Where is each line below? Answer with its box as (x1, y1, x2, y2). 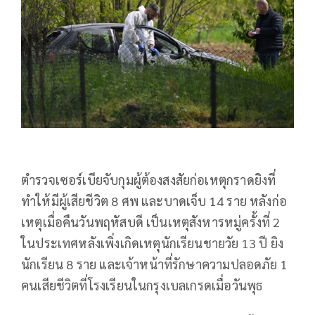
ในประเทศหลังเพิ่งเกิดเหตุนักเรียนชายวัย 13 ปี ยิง (21, 235, 284, 252)
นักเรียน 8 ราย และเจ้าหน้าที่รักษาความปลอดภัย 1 (21, 256, 288, 273)
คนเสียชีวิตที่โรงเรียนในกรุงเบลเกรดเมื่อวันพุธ (21, 277, 263, 294)
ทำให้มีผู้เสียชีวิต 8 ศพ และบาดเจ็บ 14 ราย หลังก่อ (21, 193, 288, 210)
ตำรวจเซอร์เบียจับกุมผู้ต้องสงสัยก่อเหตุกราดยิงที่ (21, 172, 276, 188)
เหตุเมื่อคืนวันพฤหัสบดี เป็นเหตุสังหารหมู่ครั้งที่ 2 (21, 214, 281, 231)
